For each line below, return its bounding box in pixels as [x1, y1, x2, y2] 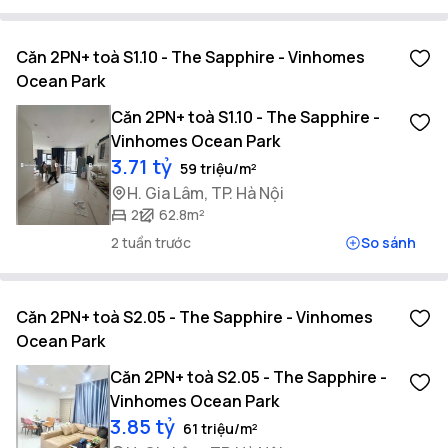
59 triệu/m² [180, 159, 258, 178]
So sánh [360, 233, 416, 252]
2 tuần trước [111, 233, 192, 252]
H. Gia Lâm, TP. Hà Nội [127, 182, 285, 204]
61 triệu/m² [182, 419, 258, 438]
